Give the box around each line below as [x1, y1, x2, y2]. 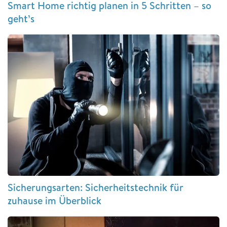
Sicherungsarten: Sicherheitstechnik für [8, 180, 183, 194]
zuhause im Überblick [8, 193, 101, 207]
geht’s [8, 11, 34, 25]
